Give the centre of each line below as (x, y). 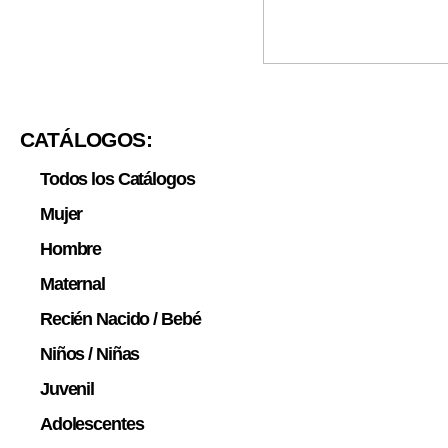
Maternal (72, 283)
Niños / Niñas (90, 353)
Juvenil (67, 388)
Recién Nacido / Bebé (120, 318)
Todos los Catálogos (117, 178)
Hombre (71, 248)
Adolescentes (92, 423)
